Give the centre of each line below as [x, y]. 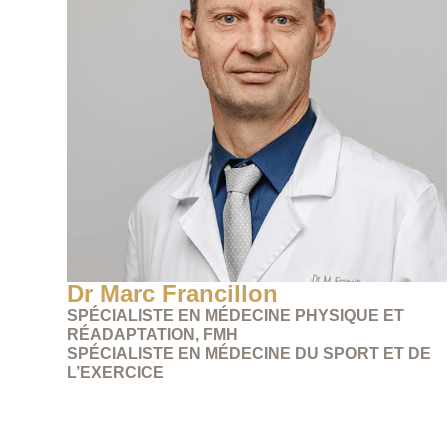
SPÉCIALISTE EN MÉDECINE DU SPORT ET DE [249, 354]
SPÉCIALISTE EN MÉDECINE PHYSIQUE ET [236, 316]
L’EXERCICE [116, 373]
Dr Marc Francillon [173, 294]
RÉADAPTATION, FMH [153, 335]
